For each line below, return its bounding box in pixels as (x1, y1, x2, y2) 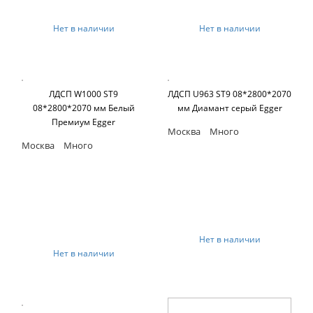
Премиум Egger (52, 115, 115, 128)
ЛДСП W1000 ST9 (49, 87, 118, 100)
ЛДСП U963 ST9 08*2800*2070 (168, 87, 291, 100)
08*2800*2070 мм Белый (32, 101, 135, 114)
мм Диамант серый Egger (177, 101, 282, 114)
